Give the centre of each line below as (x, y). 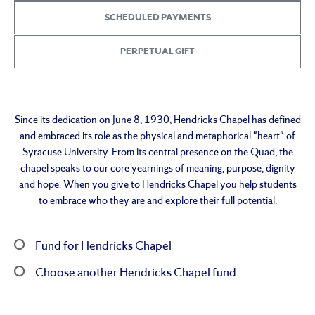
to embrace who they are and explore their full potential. (157, 201)
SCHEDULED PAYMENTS (157, 18)
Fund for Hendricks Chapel (103, 247)
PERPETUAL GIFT (157, 51)
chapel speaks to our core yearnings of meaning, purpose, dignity (157, 168)
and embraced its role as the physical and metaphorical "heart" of (157, 136)
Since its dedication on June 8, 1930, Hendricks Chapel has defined (157, 120)
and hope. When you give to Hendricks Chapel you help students (157, 185)
